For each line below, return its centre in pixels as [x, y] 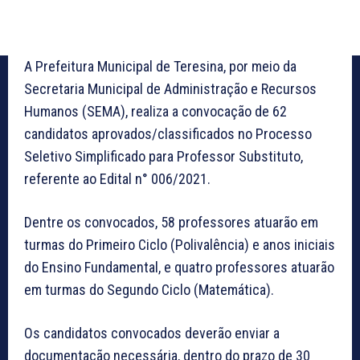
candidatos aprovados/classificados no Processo [168, 133]
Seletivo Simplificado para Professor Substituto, [164, 156]
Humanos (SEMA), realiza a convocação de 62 [155, 111]
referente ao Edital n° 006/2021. [117, 178]
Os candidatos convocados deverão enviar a [152, 333]
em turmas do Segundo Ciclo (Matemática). [149, 289]
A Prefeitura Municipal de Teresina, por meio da [160, 66]
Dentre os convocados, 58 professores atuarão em [171, 222]
